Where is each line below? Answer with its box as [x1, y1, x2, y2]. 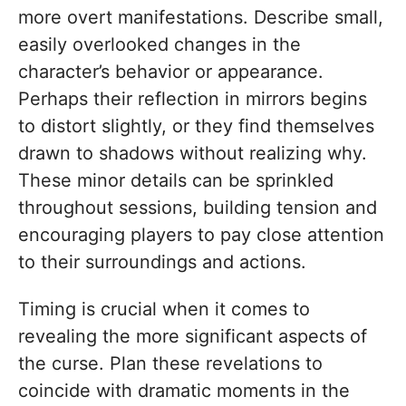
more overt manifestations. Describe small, [18, 6, 383, 29]
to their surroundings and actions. [18, 251, 306, 274]
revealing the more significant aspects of [18, 325, 367, 348]
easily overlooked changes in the [18, 34, 301, 56]
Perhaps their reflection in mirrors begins [18, 88, 367, 111]
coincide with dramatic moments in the [18, 380, 350, 402]
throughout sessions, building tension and [18, 197, 377, 219]
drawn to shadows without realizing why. [18, 142, 367, 165]
